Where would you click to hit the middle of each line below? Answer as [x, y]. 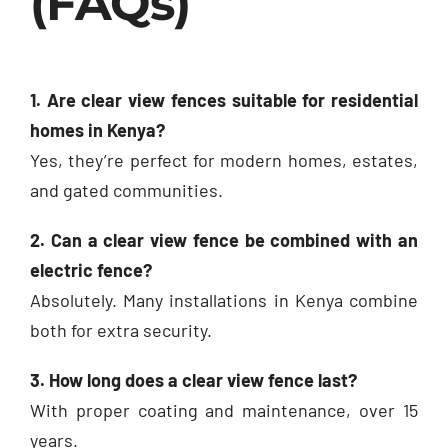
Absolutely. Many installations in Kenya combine [224, 299]
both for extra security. [121, 329]
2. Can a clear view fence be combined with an [224, 239]
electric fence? [91, 269]
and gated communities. [126, 189]
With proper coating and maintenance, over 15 [224, 409]
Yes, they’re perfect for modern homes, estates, [224, 159]
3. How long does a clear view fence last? [193, 379]
